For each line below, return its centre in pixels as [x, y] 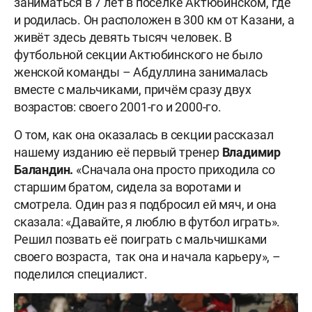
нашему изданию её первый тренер [118, 153]
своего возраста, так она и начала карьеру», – [147, 257]
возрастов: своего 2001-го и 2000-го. [119, 107]
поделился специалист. [81, 274]
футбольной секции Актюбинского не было [138, 55]
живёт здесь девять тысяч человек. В [123, 38]
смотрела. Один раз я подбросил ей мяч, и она [146, 205]
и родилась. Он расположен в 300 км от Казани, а [154, 20]
